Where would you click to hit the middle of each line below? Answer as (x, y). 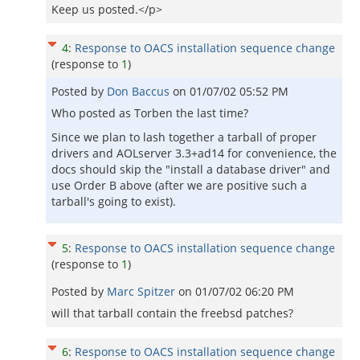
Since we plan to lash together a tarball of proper (184, 137)
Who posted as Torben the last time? (150, 113)
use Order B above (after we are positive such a (179, 185)
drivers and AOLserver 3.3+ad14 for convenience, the (194, 153)
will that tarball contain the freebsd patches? (172, 313)
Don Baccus (140, 91)
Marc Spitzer (143, 291)
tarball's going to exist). (114, 201)
